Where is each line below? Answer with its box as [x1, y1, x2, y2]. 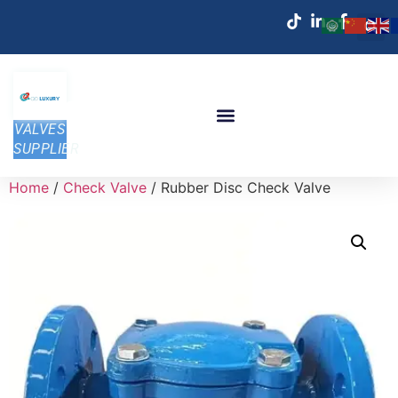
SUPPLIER [13, 140, 79, 157]
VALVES [14, 121, 66, 138]
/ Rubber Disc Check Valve [147, 179, 330, 196]
